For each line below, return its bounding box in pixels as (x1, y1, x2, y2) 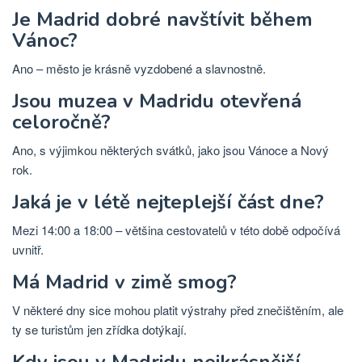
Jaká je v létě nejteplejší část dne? (12, 188, 324, 215)
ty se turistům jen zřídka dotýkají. (12, 320, 187, 338)
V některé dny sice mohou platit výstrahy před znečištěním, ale (12, 301, 343, 318)
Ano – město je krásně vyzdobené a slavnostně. (12, 59, 266, 77)
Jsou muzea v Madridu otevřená (12, 87, 301, 114)
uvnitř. (12, 240, 44, 258)
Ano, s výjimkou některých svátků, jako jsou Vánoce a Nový (12, 141, 329, 158)
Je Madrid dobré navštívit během (12, 6, 313, 32)
